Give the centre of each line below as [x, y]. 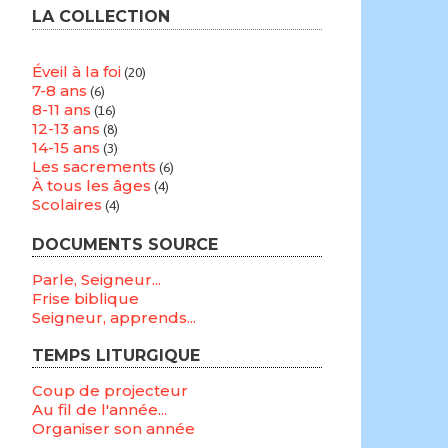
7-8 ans [59, 90]
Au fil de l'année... [99, 409]
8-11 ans [61, 109]
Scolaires [67, 204]
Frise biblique [85, 298]
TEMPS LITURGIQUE [116, 355]
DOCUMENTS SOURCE [125, 244]
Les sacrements [94, 166]
